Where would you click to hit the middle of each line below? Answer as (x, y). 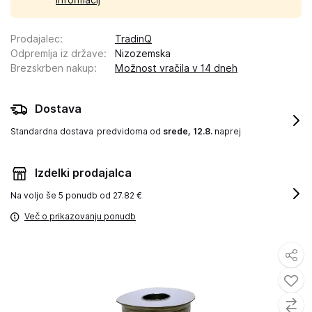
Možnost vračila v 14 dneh (176, 68)
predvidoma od (130, 131)
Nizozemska (143, 54)
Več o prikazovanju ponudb (80, 216)
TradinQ (133, 39)
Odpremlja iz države (57, 54)
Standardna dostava (52, 131)
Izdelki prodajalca (83, 173)
